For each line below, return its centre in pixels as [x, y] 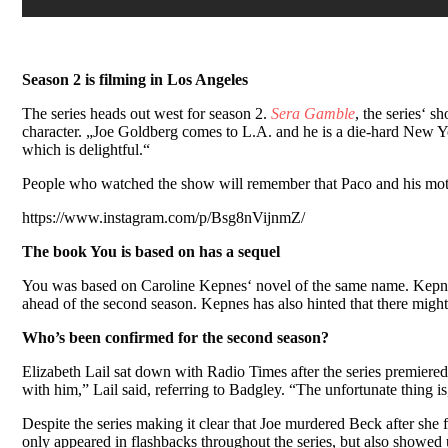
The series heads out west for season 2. [146, 113]
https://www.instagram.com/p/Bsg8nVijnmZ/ [163, 217]
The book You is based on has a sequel [151, 251]
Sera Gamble [313, 113]
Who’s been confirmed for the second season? [175, 337]
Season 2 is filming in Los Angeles [135, 79]
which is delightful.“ [86, 149]
